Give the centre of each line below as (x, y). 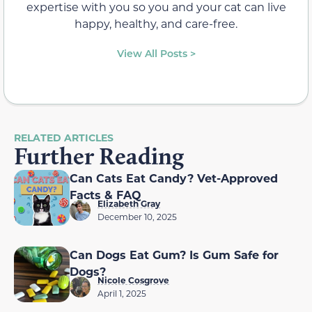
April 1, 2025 (122, 293)
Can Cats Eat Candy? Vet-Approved (174, 178)
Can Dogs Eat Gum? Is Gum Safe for (174, 254)
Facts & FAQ (106, 194)
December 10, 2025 (137, 216)
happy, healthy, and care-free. (156, 23)
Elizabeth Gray (129, 203)
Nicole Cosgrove (133, 280)
